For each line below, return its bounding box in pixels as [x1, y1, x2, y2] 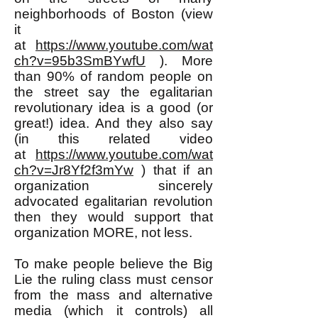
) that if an [133, 163, 213, 177]
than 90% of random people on [14, 69, 213, 84]
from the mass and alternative [14, 287, 213, 302]
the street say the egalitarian [14, 84, 213, 99]
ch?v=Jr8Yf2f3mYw [14, 163, 133, 177]
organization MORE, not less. [14, 225, 196, 240]
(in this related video [14, 131, 213, 146]
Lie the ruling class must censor [14, 272, 213, 287]
